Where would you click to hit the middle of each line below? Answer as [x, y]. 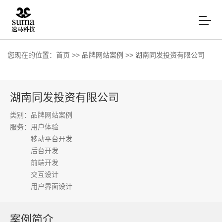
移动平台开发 [52, 139]
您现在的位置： [32, 55]
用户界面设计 [52, 186]
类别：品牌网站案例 [41, 115]
